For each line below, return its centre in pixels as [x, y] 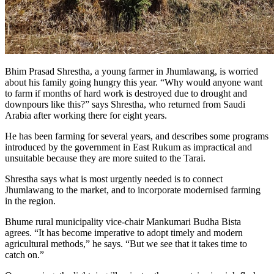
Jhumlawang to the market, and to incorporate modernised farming [133, 190]
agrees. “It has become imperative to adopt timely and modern [124, 233]
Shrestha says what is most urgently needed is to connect [114, 179]
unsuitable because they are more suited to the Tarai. [106, 158]
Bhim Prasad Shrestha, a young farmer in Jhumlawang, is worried [131, 72]
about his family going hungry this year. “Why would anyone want [134, 83]
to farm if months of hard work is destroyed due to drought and [126, 94]
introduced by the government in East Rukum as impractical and [128, 147]
